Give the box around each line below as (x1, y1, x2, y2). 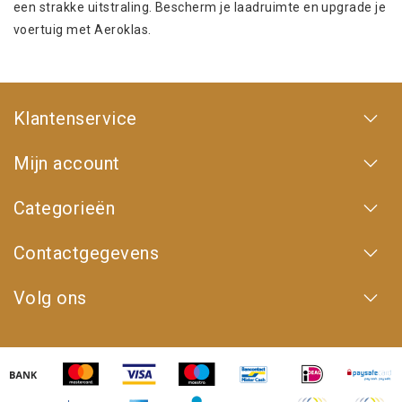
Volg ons (13, 287, 87, 310)
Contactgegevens (13, 242, 160, 265)
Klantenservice (13, 108, 137, 130)
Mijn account (13, 153, 120, 175)
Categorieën (13, 197, 116, 220)
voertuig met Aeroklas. (13, 22, 152, 38)
